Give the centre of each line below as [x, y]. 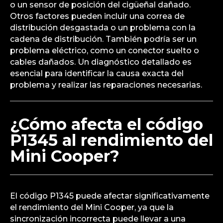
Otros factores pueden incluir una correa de [97, 16]
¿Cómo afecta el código [107, 124]
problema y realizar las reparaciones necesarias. [106, 85]
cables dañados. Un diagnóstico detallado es [101, 62]
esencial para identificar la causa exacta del [97, 73]
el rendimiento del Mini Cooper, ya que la [92, 207]
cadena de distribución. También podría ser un [103, 39]
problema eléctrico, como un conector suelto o [105, 50]
